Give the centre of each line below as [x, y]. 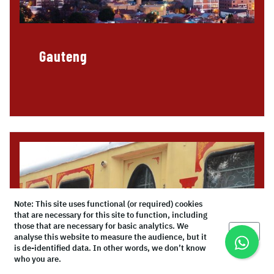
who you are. [38, 259]
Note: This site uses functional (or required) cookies [108, 204]
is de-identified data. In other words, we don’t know [110, 248]
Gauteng [63, 56]
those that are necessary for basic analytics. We [101, 226]
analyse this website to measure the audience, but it [110, 237]
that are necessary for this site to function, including [111, 215]
